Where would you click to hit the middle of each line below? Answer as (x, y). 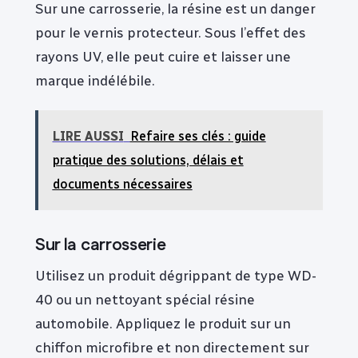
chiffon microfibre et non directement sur (172, 347)
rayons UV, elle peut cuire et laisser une (163, 57)
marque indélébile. (95, 81)
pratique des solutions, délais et (148, 161)
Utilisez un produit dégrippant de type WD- (176, 275)
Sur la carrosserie (101, 246)
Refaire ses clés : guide (198, 137)
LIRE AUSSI (88, 137)
